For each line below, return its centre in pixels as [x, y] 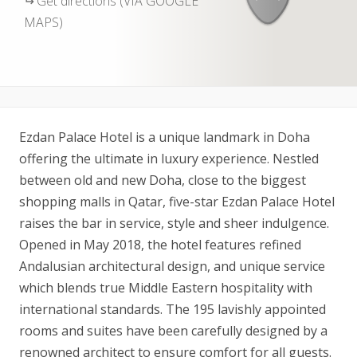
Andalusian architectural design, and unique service [172, 266]
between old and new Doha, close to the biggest [163, 180]
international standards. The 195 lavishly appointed [173, 309]
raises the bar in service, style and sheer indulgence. [174, 223]
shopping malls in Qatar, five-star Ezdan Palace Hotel [177, 202]
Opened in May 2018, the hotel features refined [160, 245]
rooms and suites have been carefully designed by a [173, 331]
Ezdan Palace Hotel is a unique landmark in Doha [165, 137]
